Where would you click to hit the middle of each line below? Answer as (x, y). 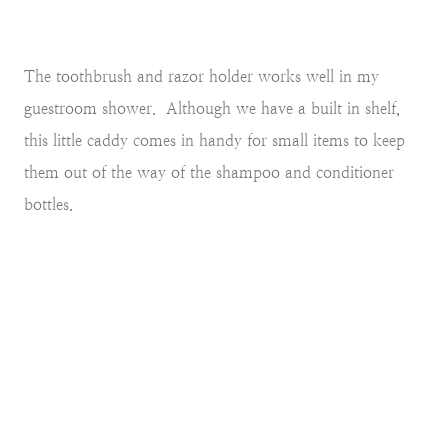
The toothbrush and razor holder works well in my (201, 77)
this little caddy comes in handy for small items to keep (214, 141)
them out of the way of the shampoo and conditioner (209, 173)
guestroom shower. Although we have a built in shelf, (212, 109)
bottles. (48, 205)
